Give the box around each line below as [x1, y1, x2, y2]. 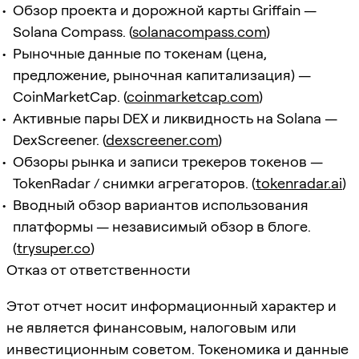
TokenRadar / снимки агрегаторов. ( [13, 174, 256, 192]
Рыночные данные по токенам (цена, [13, 44, 267, 62]
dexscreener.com [106, 131, 218, 148]
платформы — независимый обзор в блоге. [13, 217, 311, 235]
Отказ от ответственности [6, 260, 191, 278]
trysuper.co [17, 239, 91, 256]
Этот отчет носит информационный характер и [6, 296, 337, 314]
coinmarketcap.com [127, 87, 259, 105]
